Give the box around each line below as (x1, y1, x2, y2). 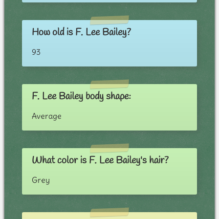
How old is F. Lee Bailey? (31, 26, 131, 40)
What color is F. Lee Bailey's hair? (31, 154, 169, 168)
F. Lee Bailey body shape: (31, 90, 131, 104)
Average (31, 111, 62, 121)
